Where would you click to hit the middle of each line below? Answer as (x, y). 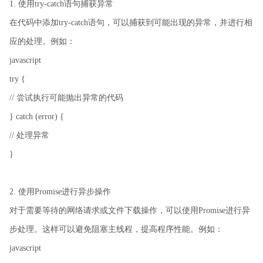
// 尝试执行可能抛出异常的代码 (66, 97)
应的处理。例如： (42, 41)
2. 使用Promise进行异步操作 (60, 191)
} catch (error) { (37, 116)
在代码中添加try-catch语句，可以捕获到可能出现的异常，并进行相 (131, 22)
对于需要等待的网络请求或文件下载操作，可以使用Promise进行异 (130, 210)
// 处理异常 (29, 135)
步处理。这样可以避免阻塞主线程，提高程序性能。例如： (116, 229)
